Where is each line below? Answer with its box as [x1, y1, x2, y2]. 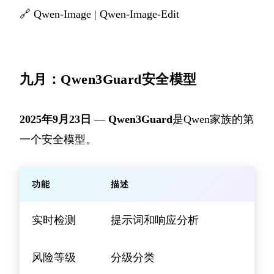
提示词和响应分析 [111, 213, 199, 226]
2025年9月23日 [20, 113, 91, 125]
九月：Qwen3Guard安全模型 [20, 71, 197, 87]
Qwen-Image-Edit [100, 7, 179, 20]
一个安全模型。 [20, 133, 97, 146]
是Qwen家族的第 [172, 113, 254, 125]
